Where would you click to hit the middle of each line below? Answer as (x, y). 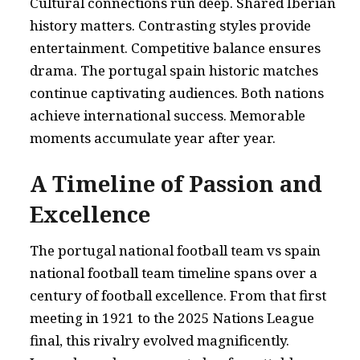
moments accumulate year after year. (153, 138)
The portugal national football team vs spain (175, 250)
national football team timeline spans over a (174, 273)
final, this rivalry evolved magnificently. (160, 340)
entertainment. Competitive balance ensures (175, 48)
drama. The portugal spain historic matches (174, 70)
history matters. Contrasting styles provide (170, 25)
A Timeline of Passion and (176, 184)
